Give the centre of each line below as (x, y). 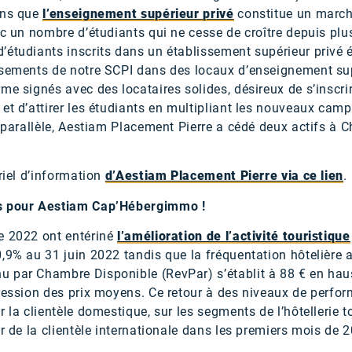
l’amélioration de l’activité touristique (234, 236)
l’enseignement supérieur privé (138, 13)
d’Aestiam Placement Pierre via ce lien (224, 176)
